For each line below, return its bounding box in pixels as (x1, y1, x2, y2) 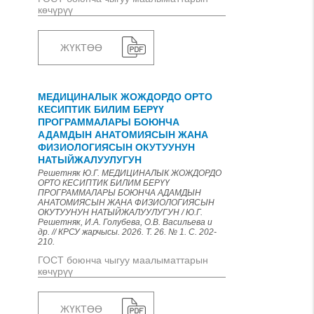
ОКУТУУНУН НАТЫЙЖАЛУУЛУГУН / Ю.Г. (38, 207, 203, 217)
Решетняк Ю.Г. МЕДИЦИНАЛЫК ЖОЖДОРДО (38, 168, 221, 178)
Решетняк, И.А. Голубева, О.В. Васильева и (38, 217, 212, 227)
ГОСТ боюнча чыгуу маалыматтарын (38, 254, 208, 266)
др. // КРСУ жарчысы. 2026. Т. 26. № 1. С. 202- (38, 227, 217, 237)
